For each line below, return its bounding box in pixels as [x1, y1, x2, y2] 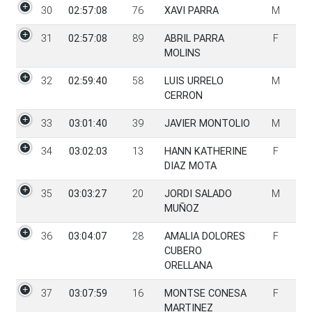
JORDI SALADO [164, 187, 232, 200]
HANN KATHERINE [164, 144, 247, 157]
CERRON [164, 88, 203, 102]
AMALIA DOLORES [164, 229, 245, 242]
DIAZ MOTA [164, 159, 217, 172]
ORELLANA [164, 258, 212, 272]
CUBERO [164, 244, 202, 257]
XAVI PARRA [164, 3, 219, 17]
